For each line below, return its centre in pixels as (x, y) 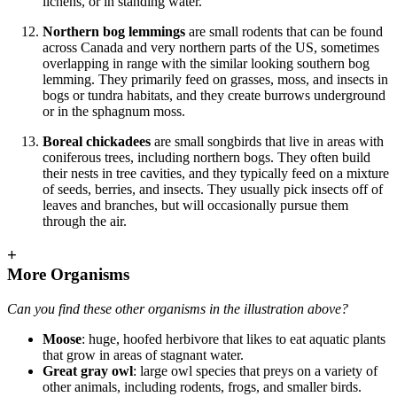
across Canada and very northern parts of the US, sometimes (211, 47)
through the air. (85, 221)
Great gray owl (88, 371)
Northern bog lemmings (114, 31)
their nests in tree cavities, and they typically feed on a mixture (216, 173)
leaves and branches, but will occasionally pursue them (195, 205)
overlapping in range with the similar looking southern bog (206, 63)
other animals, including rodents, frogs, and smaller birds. (202, 387)
